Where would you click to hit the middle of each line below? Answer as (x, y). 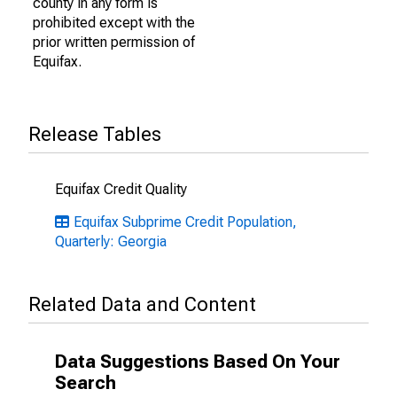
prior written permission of (114, 42)
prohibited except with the (114, 23)
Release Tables (95, 134)
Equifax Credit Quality (121, 189)
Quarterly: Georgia (111, 241)
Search (86, 383)
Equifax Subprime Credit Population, (185, 222)
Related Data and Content (142, 304)
